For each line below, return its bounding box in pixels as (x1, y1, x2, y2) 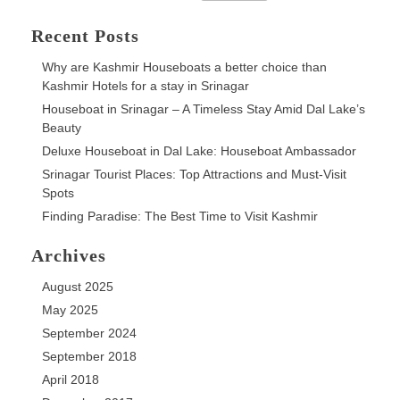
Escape (136, 4, 178, 20)
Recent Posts (31, 26, 139, 46)
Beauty (42, 121, 81, 136)
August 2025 (42, 279, 113, 295)
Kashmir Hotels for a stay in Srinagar (42, 79, 249, 94)
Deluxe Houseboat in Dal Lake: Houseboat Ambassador (42, 144, 356, 159)
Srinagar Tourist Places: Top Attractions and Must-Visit (42, 167, 346, 182)
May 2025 (42, 303, 98, 318)
